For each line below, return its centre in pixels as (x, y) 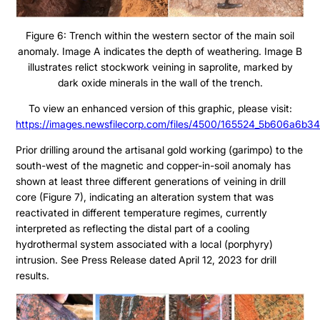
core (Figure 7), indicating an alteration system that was (145, 197)
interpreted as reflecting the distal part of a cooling (133, 229)
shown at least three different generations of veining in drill (151, 181)
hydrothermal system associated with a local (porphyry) (145, 244)
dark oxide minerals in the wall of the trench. (160, 83)
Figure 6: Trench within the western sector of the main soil (160, 36)
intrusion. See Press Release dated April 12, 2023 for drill (146, 260)
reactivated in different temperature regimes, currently (142, 213)
